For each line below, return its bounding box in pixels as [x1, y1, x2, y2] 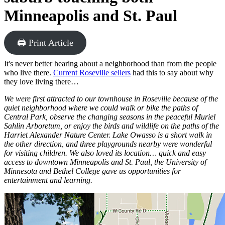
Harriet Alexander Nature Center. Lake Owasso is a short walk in [4, 130, 212, 139]
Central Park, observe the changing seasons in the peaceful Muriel [4, 112, 215, 121]
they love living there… [4, 77, 79, 86]
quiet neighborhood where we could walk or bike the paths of [4, 103, 198, 112]
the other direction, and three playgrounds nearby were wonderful [4, 139, 212, 148]
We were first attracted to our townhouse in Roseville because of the [4, 94, 218, 103]
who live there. [4, 68, 53, 77]
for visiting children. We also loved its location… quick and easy [4, 148, 206, 157]
